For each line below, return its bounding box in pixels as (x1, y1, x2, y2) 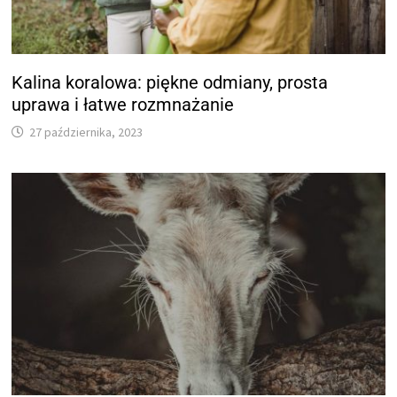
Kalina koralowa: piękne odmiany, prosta (12, 72, 329, 94)
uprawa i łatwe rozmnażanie (12, 94, 235, 116)
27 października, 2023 (29, 124, 144, 141)
